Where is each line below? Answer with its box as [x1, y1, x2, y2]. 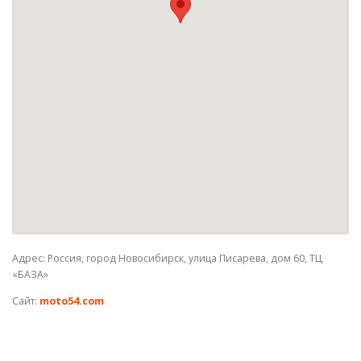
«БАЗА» [12, 268, 48, 281]
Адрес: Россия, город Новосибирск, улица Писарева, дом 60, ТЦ [12, 251, 322, 265]
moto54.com [39, 294, 104, 309]
